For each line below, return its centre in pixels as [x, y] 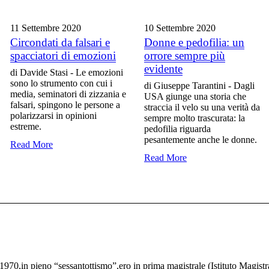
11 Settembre [36, 28]
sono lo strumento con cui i [61, 83]
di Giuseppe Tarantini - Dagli [199, 86]
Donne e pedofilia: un [194, 43]
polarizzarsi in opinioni [53, 116]
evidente [163, 69]
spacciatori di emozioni [63, 56]
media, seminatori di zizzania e [68, 94]
